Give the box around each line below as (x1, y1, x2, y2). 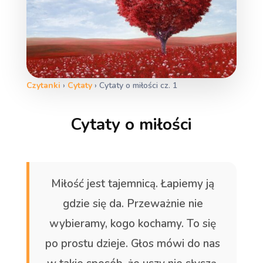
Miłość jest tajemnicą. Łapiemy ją (51, 176, 215, 191)
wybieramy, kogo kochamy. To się (49, 215, 217, 231)
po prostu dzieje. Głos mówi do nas (45, 235, 221, 251)
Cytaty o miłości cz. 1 (99, 79, 177, 91)
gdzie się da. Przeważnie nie (62, 195, 203, 211)
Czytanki (26, 79, 60, 91)
